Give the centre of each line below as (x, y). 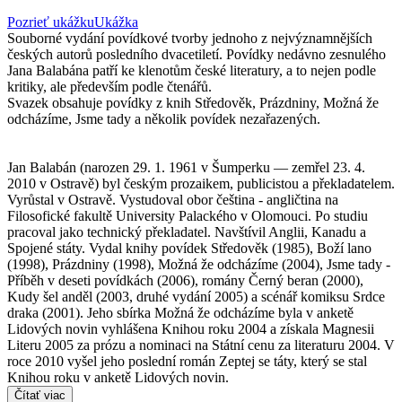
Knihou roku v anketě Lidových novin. (118, 377)
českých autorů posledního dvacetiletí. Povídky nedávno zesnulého (197, 54)
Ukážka (116, 22)
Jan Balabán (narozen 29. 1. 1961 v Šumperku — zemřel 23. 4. (186, 167)
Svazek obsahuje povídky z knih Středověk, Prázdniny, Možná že (193, 103)
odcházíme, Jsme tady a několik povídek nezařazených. (164, 119)
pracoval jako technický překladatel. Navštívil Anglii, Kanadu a (187, 232)
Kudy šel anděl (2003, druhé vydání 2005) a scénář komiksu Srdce (196, 297)
